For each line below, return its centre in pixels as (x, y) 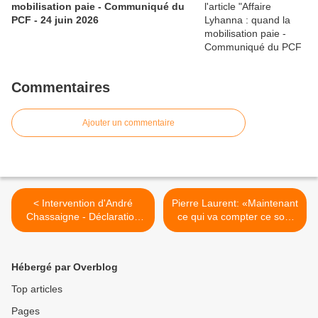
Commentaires (61, 87)
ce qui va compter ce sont (235, 216)
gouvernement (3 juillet (83, 243)
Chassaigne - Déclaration (83, 216)
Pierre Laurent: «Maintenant (235, 203)
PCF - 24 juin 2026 (55, 20)
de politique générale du (83, 230)
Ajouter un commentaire (128, 123)
